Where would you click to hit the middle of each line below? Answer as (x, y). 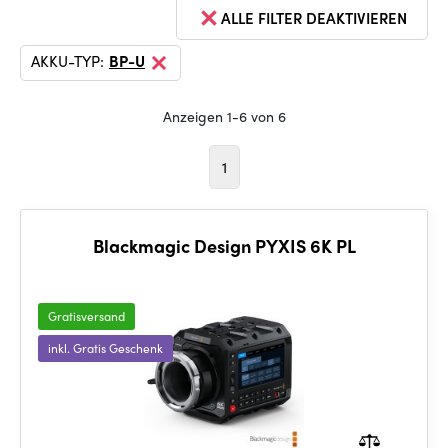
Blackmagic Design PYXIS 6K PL (224, 245)
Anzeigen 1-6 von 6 (224, 116)
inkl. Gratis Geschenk (105, 348)
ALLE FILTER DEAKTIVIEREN (314, 18)
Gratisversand (86, 316)
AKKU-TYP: (67, 61)
